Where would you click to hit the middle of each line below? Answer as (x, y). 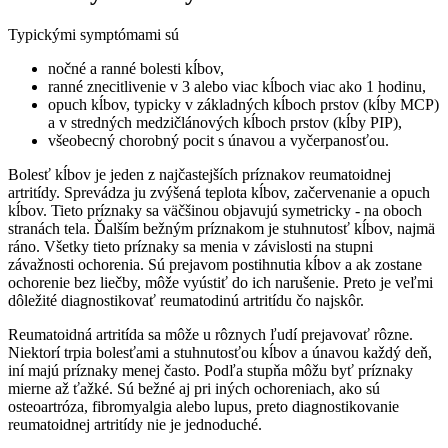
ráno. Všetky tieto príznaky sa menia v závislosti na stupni (190, 246)
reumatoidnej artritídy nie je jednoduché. (135, 424)
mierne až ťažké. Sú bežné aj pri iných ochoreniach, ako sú (194, 388)
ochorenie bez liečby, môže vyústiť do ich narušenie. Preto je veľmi (220, 282)
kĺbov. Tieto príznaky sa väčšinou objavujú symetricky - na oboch (215, 210)
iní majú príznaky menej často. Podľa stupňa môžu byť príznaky (210, 370)
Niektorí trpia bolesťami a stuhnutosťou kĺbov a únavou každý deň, (220, 352)
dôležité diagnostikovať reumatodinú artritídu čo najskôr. (186, 300)
